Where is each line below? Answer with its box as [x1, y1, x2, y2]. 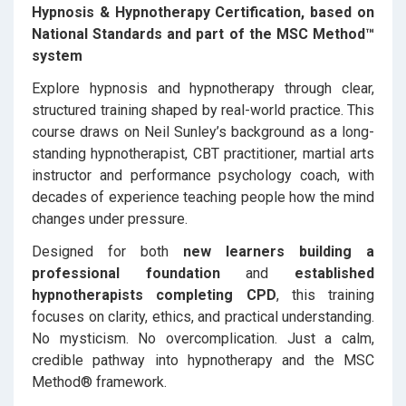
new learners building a [183, 243, 374, 260]
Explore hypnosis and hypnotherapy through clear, [32, 80, 374, 97]
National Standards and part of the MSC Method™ [32, 25, 374, 43]
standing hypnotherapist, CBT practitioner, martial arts [32, 145, 374, 162]
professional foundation [32, 265, 220, 282]
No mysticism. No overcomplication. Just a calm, [32, 330, 374, 347]
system [32, 47, 82, 64]
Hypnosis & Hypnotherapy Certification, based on [32, 4, 374, 21]
